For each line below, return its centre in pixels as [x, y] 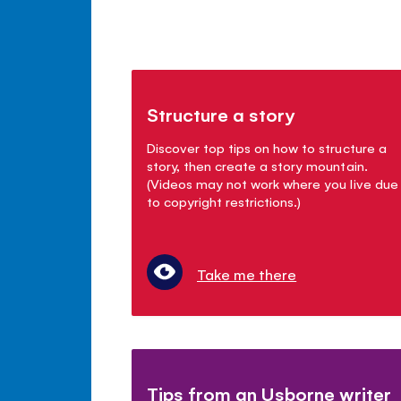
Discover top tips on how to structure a [267, 147]
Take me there [247, 273]
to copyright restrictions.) [224, 200]
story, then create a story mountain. [257, 165]
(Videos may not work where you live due [273, 183]
